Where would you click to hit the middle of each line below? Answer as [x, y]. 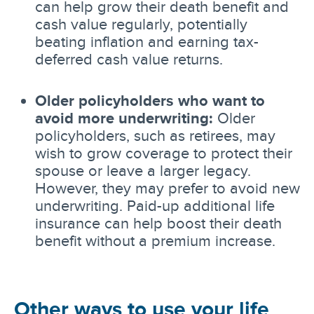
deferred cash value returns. [129, 59]
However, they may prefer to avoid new [168, 187]
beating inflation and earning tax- [147, 41]
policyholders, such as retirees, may [155, 135]
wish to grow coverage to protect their [164, 152]
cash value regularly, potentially [141, 23]
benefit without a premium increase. [155, 240]
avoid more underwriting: [124, 117]
